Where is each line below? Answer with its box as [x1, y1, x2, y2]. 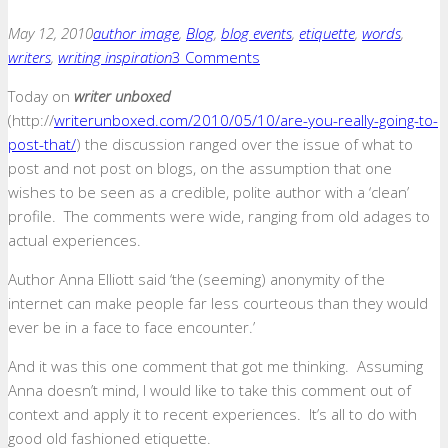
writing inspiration [58, 47, 172, 67]
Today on [8, 86, 74, 106]
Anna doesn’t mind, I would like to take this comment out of [8, 380, 411, 400]
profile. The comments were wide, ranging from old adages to [8, 206, 430, 226]
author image [93, 23, 179, 43]
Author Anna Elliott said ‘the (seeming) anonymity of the [8, 269, 385, 289]
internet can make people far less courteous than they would [8, 293, 428, 313]
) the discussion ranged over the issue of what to [76, 134, 413, 154]
